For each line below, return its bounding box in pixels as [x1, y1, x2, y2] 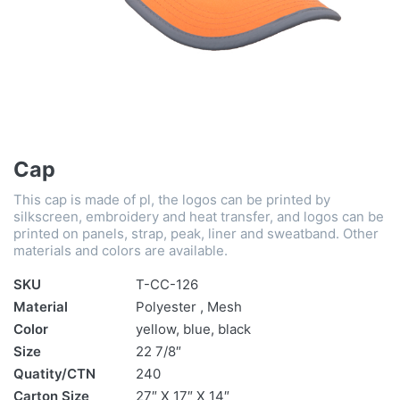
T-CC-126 [136, 276, 198, 294]
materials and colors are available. [13, 242, 228, 260]
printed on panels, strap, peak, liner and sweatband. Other [13, 225, 379, 243]
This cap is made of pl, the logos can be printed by [13, 191, 330, 209]
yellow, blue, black [136, 321, 251, 338]
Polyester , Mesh [136, 298, 242, 316]
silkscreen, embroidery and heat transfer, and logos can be [13, 208, 384, 226]
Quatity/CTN [13, 365, 96, 383]
